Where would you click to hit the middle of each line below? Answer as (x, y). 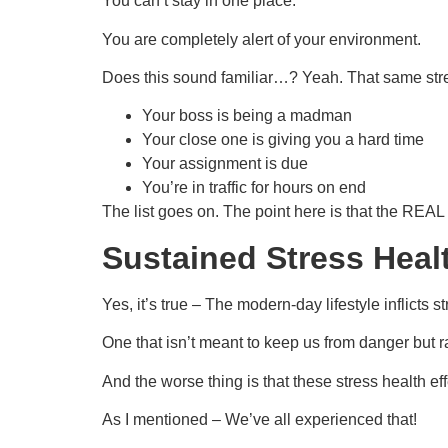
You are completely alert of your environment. (261, 39)
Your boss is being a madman (247, 116)
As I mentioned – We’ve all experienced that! (259, 420)
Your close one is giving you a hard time (283, 140)
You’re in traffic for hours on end (254, 188)
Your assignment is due (225, 164)
